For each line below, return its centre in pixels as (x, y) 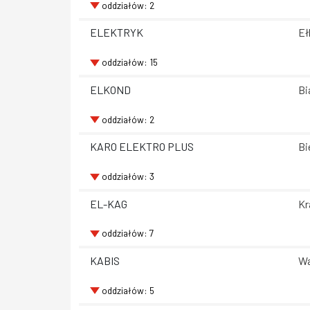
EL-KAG (109, 203)
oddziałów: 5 (128, 290)
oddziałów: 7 (127, 233)
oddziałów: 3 (128, 176)
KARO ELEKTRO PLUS (142, 147)
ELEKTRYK (117, 33)
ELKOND (110, 89)
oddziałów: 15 (129, 62)
